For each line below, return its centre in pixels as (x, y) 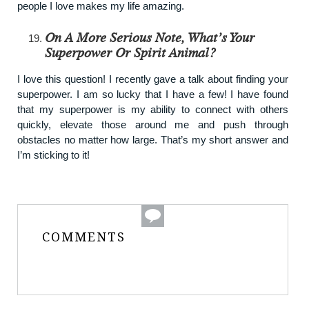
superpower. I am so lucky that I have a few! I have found (153, 94)
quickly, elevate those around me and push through (153, 124)
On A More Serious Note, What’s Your (150, 38)
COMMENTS (84, 237)
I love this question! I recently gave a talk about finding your (153, 79)
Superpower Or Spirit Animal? (130, 53)
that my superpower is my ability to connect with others (153, 109)
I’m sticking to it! (53, 154)
